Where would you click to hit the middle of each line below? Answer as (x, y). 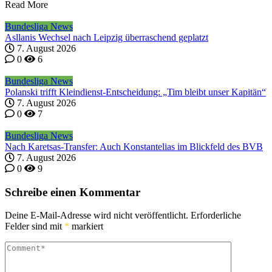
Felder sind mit (35, 226)
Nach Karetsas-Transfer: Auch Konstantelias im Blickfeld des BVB (134, 146)
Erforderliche (216, 216)
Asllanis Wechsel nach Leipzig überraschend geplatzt (107, 37)
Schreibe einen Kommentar (73, 192)
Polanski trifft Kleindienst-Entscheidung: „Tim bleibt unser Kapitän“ (135, 92)
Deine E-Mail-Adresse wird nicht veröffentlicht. (97, 216)
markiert (86, 226)
